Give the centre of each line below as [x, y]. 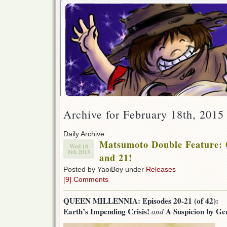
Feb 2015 [79, 152]
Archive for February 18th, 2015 [144, 115]
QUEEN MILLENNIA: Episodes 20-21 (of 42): [141, 201]
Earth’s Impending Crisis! [107, 212]
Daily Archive [84, 134]
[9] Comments [86, 180]
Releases [161, 169]
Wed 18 [79, 146]
